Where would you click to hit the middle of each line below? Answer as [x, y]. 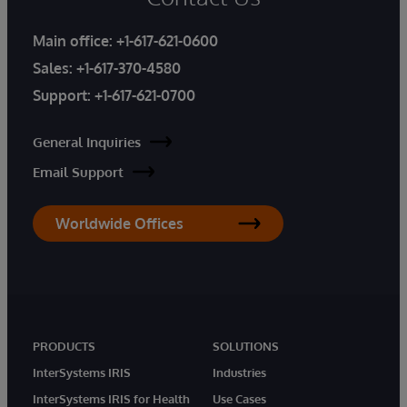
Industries [239, 372]
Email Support [78, 172]
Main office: [74, 40]
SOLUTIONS [246, 346]
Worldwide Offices [119, 223]
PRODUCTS [64, 346]
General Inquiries [87, 142]
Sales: [55, 68]
